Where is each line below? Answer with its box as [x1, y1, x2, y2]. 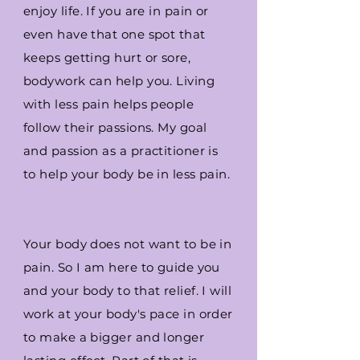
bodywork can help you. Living [23, 73, 215, 88]
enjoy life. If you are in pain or [23, 3, 209, 18]
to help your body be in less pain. [23, 166, 231, 182]
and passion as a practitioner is [23, 143, 219, 158]
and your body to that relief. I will [23, 283, 232, 298]
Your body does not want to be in [23, 236, 232, 252]
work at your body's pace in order [23, 306, 233, 321]
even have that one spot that [23, 27, 206, 42]
